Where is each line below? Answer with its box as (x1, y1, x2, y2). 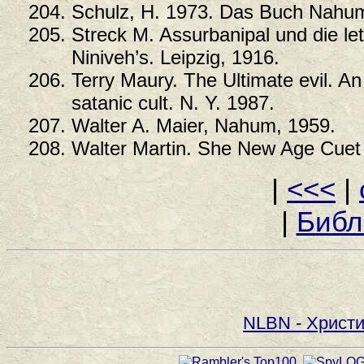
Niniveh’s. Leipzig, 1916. (71, 45, 279, 68)
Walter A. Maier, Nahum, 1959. (71, 114, 336, 136)
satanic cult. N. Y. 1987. (71, 91, 275, 114)
